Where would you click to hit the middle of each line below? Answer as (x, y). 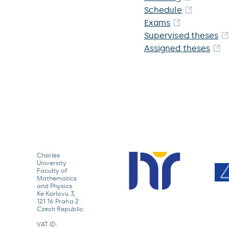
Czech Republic (60, 209)
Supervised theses (181, 36)
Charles (49, 155)
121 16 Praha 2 (58, 201)
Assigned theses (177, 48)
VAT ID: (47, 224)
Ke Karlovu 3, (56, 194)
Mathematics (57, 178)
